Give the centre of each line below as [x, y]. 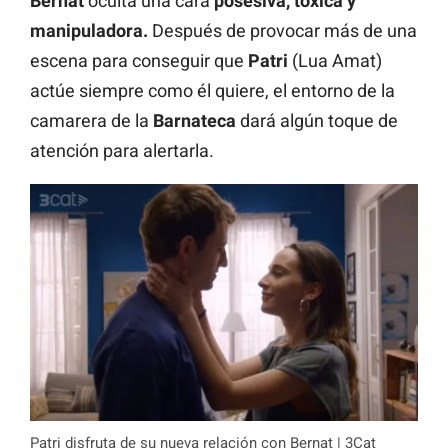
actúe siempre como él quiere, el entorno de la [212, 91]
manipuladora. [89, 31]
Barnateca [194, 121]
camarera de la [91, 121]
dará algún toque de [317, 121]
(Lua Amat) [335, 61]
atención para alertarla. [122, 151]
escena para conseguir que [139, 61]
